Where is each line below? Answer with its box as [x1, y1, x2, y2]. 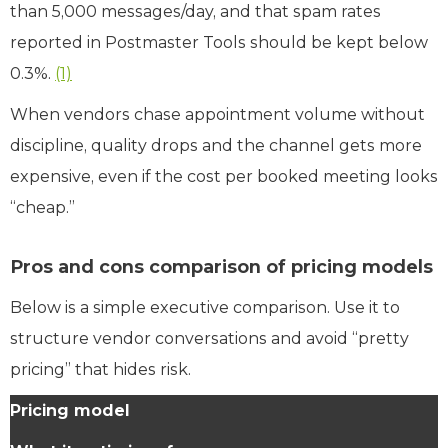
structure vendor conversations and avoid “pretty [10, 328, 409, 348]
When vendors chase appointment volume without [10, 104, 425, 124]
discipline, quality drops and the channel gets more [10, 135, 422, 155]
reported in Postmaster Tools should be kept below [10, 32, 428, 52]
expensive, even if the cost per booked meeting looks [10, 166, 438, 186]
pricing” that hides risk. [10, 359, 191, 379]
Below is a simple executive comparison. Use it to [10, 297, 400, 317]
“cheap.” [10, 197, 75, 217]
